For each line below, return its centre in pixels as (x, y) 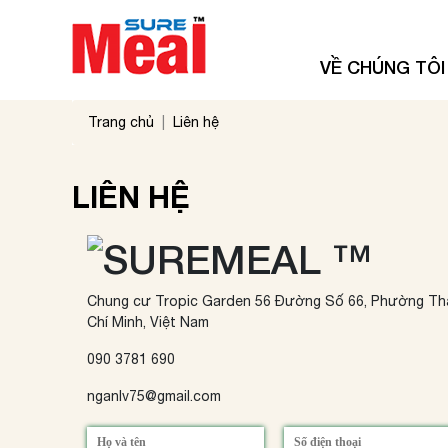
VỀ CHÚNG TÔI (382, 67)
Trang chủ (121, 122)
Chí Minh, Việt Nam (148, 322)
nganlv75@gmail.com (154, 396)
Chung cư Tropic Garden (171, 301)
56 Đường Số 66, (313, 301)
